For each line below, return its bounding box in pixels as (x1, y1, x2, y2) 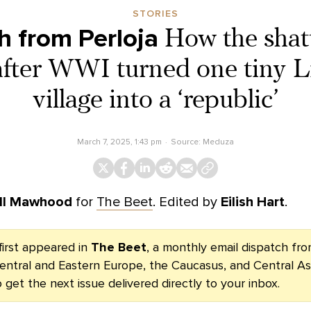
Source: (170, 136, 203, 146)
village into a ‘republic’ (32, 87, 279, 115)
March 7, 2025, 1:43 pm (77, 136, 162, 146)
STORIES (133, 7, 178, 19)
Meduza (202, 136, 234, 146)
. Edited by (153, 193, 221, 210)
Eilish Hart (221, 193, 285, 210)
